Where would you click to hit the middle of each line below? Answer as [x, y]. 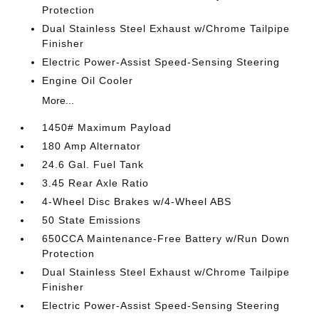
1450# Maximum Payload [107, 127]
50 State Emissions [92, 220]
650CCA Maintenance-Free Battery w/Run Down [166, 238]
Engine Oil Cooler [88, 80]
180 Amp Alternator [92, 146]
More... [58, 100]
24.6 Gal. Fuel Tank [93, 164]
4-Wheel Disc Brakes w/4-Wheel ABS [137, 201]
